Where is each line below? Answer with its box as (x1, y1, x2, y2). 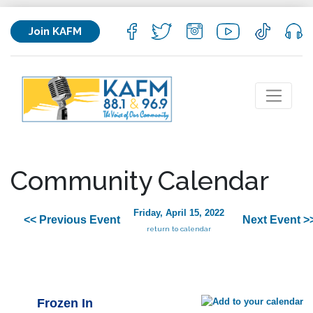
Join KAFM (29, 24, 82, 38)
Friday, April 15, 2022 (133, 208, 224, 219)
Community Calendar (10, 165, 269, 196)
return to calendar (147, 225, 211, 233)
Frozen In (36, 296, 93, 311)
